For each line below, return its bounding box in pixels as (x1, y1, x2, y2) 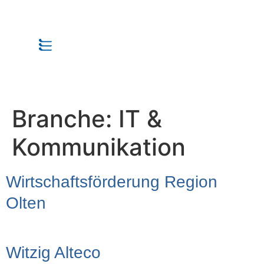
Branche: (12, 104, 118, 133)
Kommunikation (12, 133, 186, 161)
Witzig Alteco (6, 243, 101, 262)
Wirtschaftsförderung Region (6, 173, 217, 191)
